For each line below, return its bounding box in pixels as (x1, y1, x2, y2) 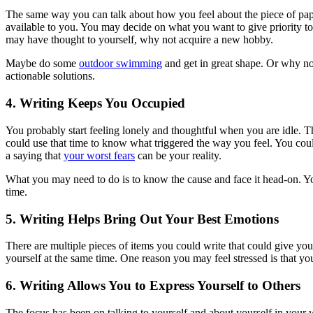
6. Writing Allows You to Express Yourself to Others (6, 278, 300, 293)
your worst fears (64, 149, 135, 161)
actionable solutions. (6, 70, 95, 82)
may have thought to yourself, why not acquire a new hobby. (6, 34, 273, 46)
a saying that (6, 149, 64, 161)
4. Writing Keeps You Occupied (6, 96, 185, 111)
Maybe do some (6, 57, 79, 70)
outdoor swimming (79, 57, 162, 70)
